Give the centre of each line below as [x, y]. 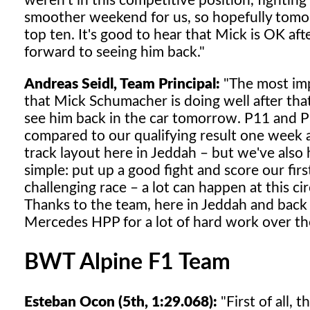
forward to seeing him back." [115, 53]
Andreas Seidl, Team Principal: [122, 84]
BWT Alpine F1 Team [127, 262]
